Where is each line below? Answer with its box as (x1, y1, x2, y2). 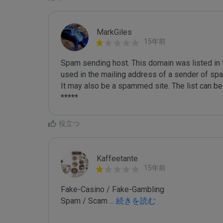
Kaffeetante (97, 154, 138, 163)
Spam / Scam (61, 196, 110, 206)
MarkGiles (97, 27, 132, 37)
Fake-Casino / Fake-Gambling (61, 185, 164, 194)
